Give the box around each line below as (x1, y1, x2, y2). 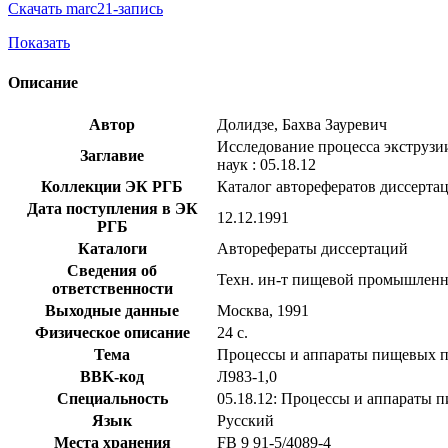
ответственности (51, 279, 173, 297)
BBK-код (80, 367, 144, 385)
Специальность (56, 389, 168, 407)
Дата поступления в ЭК (26, 199, 198, 217)
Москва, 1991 (217, 301, 309, 319)
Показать (8, 34, 70, 52)
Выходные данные (45, 301, 179, 319)
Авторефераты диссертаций (217, 239, 408, 257)
